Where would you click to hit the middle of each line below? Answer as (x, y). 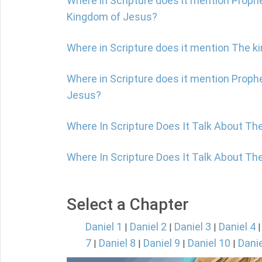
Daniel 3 (193, 227)
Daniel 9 (162, 243)
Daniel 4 (237, 227)
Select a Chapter (128, 204)
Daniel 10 (209, 243)
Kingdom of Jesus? (112, 17)
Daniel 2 (148, 227)
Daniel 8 (117, 243)
